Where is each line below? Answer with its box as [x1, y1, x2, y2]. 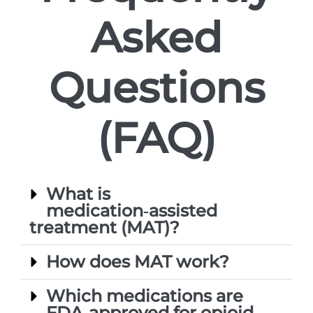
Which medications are [46, 286, 243, 307]
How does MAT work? [46, 252, 229, 272]
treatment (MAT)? [29, 217, 180, 238]
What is [46, 184, 110, 205]
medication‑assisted [46, 201, 217, 221]
